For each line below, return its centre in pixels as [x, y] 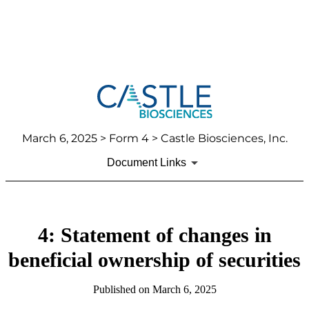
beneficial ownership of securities [154, 260]
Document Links [146, 163]
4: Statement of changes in [154, 235]
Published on [122, 290]
